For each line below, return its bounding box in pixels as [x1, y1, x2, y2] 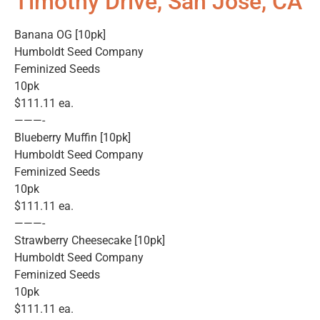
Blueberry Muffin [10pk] [14, 131, 131, 145]
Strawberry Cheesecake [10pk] [14, 234, 165, 248]
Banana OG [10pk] [14, 28, 106, 42]
